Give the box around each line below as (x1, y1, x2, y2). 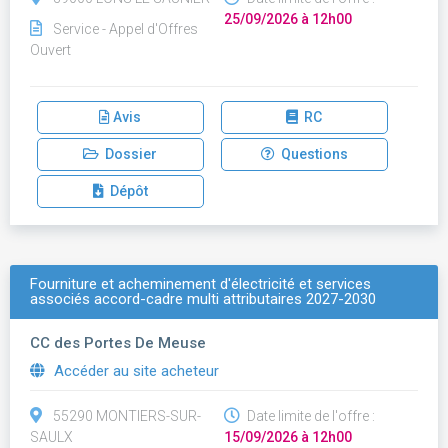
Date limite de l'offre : (244, 408, 375, 424)
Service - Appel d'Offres (53, 21, 198, 37)
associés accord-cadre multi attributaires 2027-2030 (30, 290, 376, 308)
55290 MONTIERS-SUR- (53, 408, 201, 424)
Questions (274, 146, 348, 162)
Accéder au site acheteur (50, 362, 219, 380)
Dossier (99, 146, 158, 162)
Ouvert (30, 42, 71, 58)
